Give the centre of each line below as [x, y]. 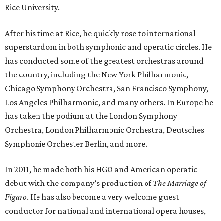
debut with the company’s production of [79, 183]
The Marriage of [180, 183]
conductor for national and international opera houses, [105, 211]
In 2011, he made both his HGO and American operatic [101, 169]
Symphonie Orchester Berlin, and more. [76, 144]
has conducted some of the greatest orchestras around [104, 61]
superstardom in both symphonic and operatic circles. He [108, 47]
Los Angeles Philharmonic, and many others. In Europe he [109, 102]
